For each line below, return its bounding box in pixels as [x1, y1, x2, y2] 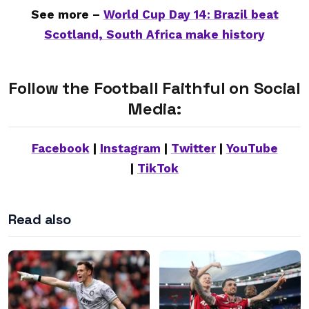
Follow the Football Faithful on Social [8, 77, 301, 99]
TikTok [137, 161, 179, 175]
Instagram [99, 141, 161, 155]
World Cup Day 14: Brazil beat [103, 7, 279, 21]
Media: [128, 97, 181, 119]
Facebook [31, 141, 90, 155]
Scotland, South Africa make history [44, 27, 265, 41]
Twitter [170, 141, 216, 155]
